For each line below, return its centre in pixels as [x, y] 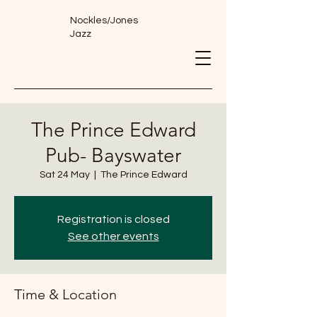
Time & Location [65, 294]
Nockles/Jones [104, 21]
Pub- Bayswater [113, 155]
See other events [113, 236]
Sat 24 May [64, 175]
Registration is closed [113, 219]
